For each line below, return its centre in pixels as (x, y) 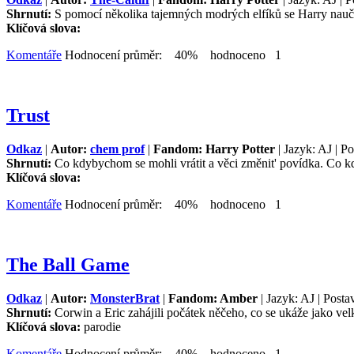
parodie (102, 326)
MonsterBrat (125, 298)
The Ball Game (68, 264)
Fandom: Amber (213, 298)
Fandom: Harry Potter (214, 149)
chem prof (117, 149)
